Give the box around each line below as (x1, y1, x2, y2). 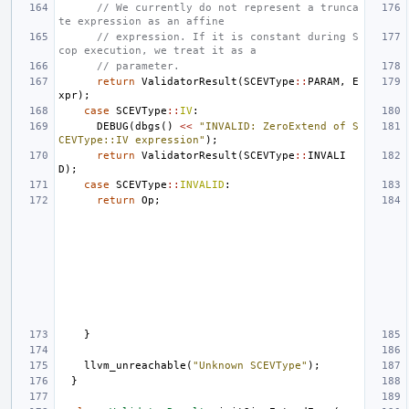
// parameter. (97, 59, 180, 72)
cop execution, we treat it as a (58, 44, 257, 57)
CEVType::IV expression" (58, 133, 205, 146)
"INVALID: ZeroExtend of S (199, 120, 359, 132)
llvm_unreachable (84, 359, 186, 372)
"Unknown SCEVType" (193, 359, 308, 372)
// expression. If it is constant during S (97, 30, 359, 43)
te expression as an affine (58, 15, 225, 27)
